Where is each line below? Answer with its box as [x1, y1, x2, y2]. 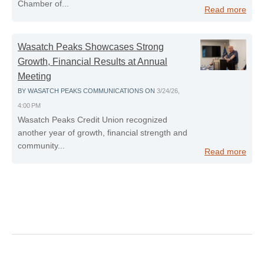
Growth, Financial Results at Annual [18, 57, 167, 67]
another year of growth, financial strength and [18, 128, 187, 138]
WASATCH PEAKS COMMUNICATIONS [28, 87, 143, 95]
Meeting [18, 71, 51, 82]
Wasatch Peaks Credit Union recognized [18, 115, 167, 125]
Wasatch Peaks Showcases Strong [18, 42, 164, 52]
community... [18, 141, 65, 151]
